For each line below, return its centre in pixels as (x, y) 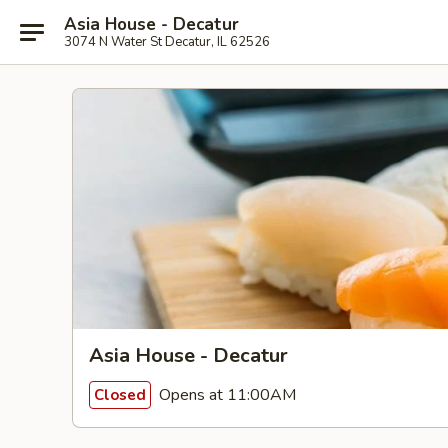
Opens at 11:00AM (225, 394)
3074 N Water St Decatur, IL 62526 (167, 41)
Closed (120, 394)
